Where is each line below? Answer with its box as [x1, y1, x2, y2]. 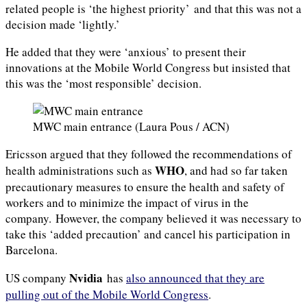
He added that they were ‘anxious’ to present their [5, 43, 246, 60]
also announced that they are [126, 269, 265, 286]
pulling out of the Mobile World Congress [5, 286, 208, 302]
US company [5, 269, 69, 286]
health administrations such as [5, 162, 155, 178]
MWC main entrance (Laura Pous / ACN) [33, 118, 230, 134]
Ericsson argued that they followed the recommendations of [5, 145, 292, 162]
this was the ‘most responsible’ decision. [5, 75, 201, 91]
